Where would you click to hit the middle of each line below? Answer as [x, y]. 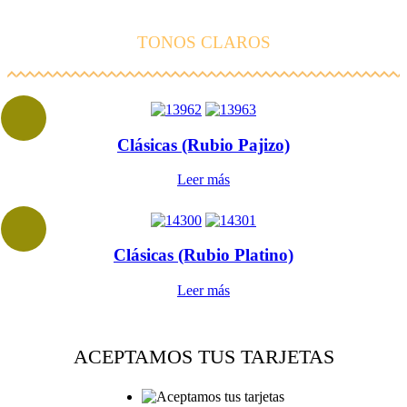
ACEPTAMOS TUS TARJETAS [203, 357]
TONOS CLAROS [203, 43]
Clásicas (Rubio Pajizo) [203, 144]
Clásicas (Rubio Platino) [203, 255]
